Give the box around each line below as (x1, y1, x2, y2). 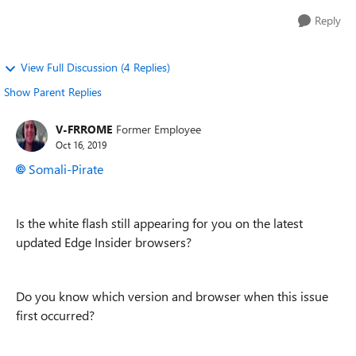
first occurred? (16, 307, 95, 323)
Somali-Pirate (29, 161, 103, 177)
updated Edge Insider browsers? (16, 234, 192, 250)
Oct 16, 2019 (56, 137, 106, 151)
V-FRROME (56, 121, 112, 137)
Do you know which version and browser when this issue (16, 288, 328, 304)
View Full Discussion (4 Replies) (21, 60, 170, 75)
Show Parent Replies (4, 84, 102, 99)
